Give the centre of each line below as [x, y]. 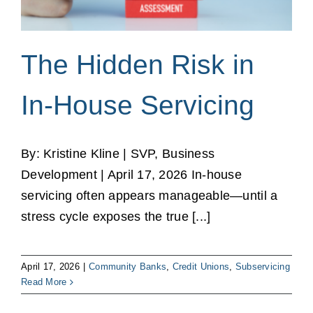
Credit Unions [201, 267]
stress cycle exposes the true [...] [116, 217]
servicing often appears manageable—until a [150, 196]
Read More [44, 282]
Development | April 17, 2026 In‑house [131, 175]
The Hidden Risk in [138, 65]
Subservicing [262, 267]
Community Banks [128, 267]
